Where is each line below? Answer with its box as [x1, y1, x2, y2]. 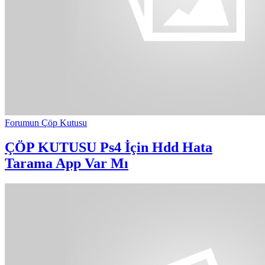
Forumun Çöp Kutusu [5, 117, 87, 128]
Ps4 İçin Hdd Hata [96, 140, 212, 156]
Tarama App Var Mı [5, 156, 128, 172]
